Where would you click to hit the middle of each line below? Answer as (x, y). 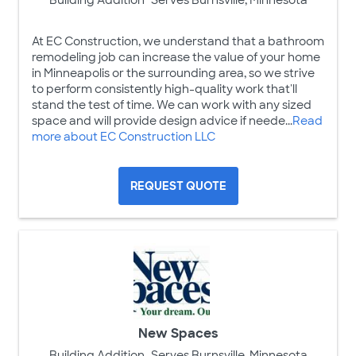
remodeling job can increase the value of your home (176, 57)
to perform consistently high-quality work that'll (164, 89)
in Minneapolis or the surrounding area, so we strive (173, 73)
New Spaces (178, 333)
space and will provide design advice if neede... (162, 120)
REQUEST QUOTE (178, 186)
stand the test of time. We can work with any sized (172, 104)
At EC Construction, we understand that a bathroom (178, 41)
